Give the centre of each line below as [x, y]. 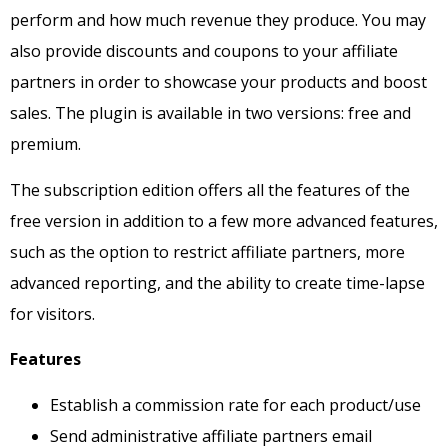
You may [394, 20]
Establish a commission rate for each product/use [235, 404]
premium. [45, 144]
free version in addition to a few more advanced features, [224, 220]
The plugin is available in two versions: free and [233, 113]
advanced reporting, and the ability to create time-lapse [217, 282]
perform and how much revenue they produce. [186, 20]
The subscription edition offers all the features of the [210, 189]
